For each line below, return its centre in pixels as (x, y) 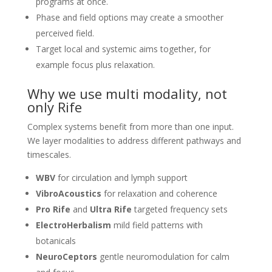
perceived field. (65, 33)
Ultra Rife (110, 209)
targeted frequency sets (179, 209)
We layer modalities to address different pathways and (134, 140)
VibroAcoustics (68, 193)
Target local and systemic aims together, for (123, 49)
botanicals (56, 240)
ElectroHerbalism (73, 225)
